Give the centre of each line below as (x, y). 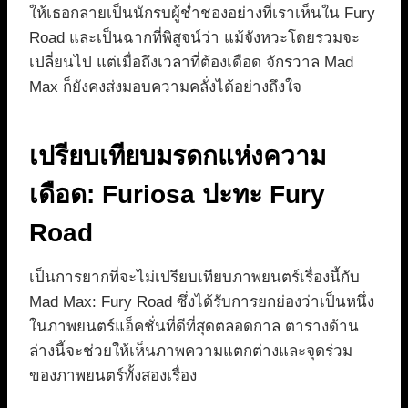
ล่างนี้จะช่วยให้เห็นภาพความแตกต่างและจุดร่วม (191, 351)
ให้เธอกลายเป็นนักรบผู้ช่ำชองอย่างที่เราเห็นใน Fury (202, 13)
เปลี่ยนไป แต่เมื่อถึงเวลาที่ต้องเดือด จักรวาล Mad (191, 62)
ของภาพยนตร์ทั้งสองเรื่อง (113, 375)
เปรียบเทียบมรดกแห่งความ (178, 156)
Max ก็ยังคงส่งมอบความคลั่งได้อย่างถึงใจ (165, 87)
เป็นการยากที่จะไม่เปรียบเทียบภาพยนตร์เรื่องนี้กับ (194, 277)
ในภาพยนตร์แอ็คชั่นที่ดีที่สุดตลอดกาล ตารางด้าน (194, 326)
